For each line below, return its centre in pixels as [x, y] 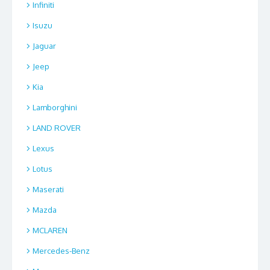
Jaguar [44, 46]
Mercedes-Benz [61, 250]
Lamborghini [55, 107]
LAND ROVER [57, 127]
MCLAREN [50, 230]
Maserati [48, 189]
